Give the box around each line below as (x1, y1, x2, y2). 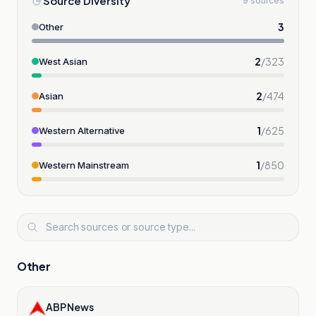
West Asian (39, 55, 87, 67)
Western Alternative (39, 124, 125, 136)
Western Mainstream (39, 159, 129, 171)
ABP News (46, 300, 94, 313)
